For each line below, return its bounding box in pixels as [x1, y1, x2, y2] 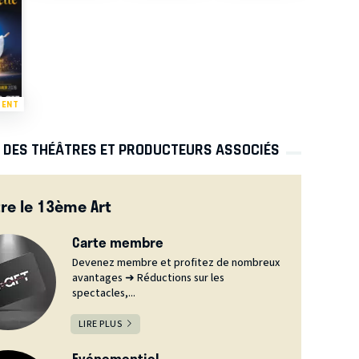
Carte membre [71, 232, 163, 253]
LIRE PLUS [78, 317, 123, 332]
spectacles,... [71, 285, 135, 302]
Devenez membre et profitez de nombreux [71, 255, 280, 272]
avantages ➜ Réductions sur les [71, 270, 224, 287]
